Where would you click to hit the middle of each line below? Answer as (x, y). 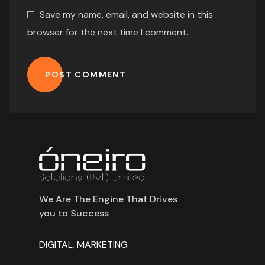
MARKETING (103, 244)
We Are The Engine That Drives (109, 199)
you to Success (74, 213)
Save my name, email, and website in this (126, 14)
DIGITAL (56, 244)
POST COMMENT (86, 74)
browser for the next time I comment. (108, 32)
